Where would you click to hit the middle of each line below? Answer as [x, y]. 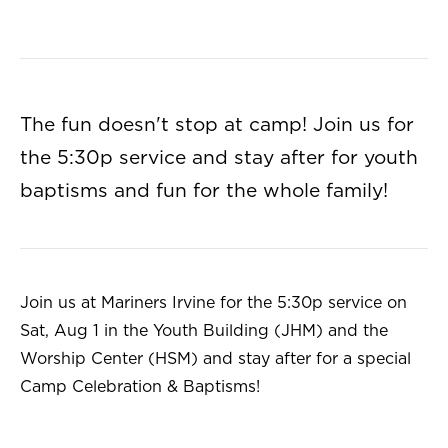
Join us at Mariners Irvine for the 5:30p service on [213, 303]
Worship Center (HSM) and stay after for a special [215, 359]
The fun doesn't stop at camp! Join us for [217, 126]
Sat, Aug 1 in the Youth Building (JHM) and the [204, 331]
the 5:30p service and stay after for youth [219, 159]
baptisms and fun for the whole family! [204, 192]
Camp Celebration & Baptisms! [140, 387]
